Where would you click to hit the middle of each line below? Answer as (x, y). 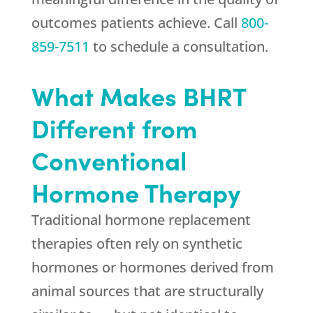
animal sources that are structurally (147, 291)
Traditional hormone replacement (141, 220)
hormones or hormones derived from (152, 268)
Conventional (109, 160)
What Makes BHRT (138, 96)
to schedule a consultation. (179, 47)
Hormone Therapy (136, 192)
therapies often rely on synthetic (137, 244)
